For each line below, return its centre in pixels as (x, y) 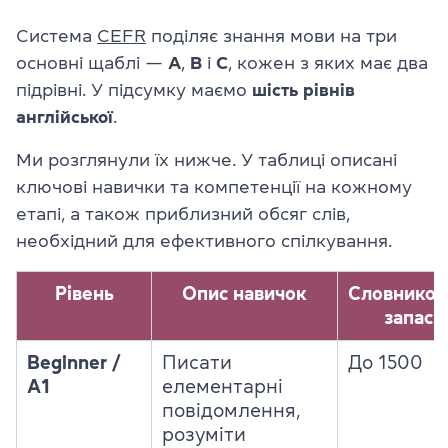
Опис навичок (244, 293)
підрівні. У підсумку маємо (134, 90)
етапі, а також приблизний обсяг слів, (183, 214)
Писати (197, 362)
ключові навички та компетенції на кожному (214, 187)
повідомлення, (231, 410)
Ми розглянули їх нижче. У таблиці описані (206, 160)
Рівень (84, 293)
